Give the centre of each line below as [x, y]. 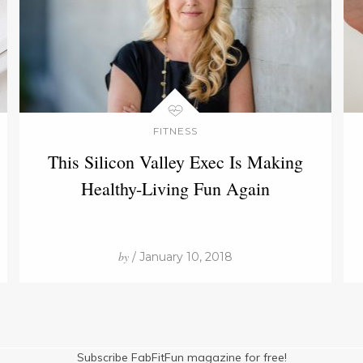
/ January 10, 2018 [180, 257]
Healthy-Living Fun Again [175, 188]
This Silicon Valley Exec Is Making [175, 162]
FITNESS [175, 131]
